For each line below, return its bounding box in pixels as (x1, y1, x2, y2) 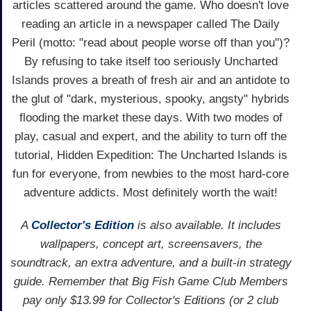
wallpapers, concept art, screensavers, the (40, 237, 262, 251)
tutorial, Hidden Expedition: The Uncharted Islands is (14, 148, 287, 162)
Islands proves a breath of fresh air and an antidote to (12, 73, 289, 87)
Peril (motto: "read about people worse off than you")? (12, 35, 289, 49)
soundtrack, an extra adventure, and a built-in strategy (10, 255, 292, 269)
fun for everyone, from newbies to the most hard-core (12, 167, 289, 180)
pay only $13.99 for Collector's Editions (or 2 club (23, 293, 278, 307)
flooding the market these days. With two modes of (19, 110, 283, 124)
